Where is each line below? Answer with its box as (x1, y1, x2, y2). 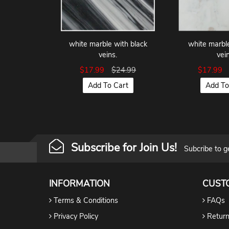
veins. (99, 49, 118, 60)
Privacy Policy (54, 211, 98, 221)
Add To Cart (87, 80, 128, 90)
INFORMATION (49, 177, 110, 190)
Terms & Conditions (54, 195, 118, 205)
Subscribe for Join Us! (71, 140, 177, 156)
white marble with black (68, 38, 147, 49)
